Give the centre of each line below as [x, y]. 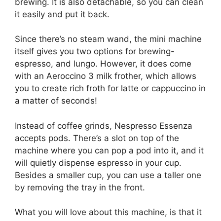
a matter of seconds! [56, 101]
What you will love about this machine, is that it [108, 212]
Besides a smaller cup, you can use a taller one [108, 175]
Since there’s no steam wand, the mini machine [108, 39]
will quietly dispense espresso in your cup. [98, 163]
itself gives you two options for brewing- [95, 52]
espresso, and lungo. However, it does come [103, 64]
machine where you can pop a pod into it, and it [109, 150]
